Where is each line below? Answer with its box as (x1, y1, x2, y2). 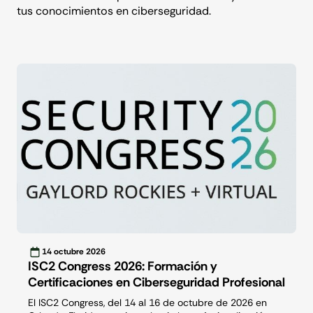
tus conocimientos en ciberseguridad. (17, 3, 211, 19)
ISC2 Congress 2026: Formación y (28, 258, 217, 275)
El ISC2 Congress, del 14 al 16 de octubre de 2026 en (28, 296, 267, 310)
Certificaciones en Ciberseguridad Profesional (28, 274, 285, 291)
